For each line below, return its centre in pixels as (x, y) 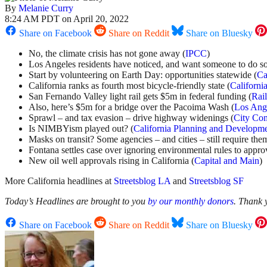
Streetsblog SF (216, 181)
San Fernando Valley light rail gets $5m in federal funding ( (140, 97)
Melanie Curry (46, 8)
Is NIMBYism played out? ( (81, 129)
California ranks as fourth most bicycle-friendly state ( (129, 86)
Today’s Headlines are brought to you (76, 201)
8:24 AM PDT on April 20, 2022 (67, 19)
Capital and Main (227, 161)
